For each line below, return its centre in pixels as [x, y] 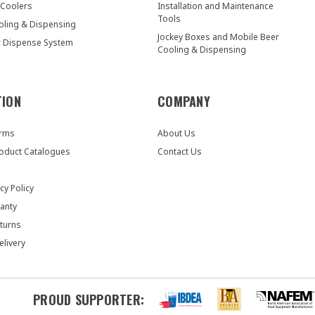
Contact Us [180, 151]
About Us [176, 133]
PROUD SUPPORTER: [89, 300]
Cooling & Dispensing [202, 49]
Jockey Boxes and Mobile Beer [218, 37]
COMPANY [184, 101]
